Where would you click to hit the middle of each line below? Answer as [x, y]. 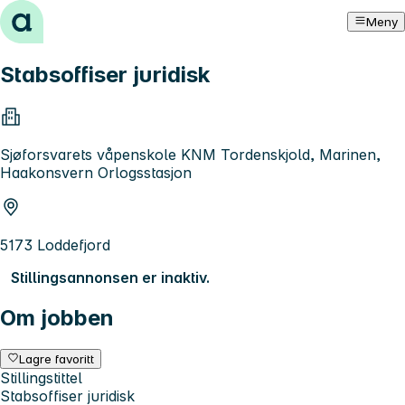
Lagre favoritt [57, 358]
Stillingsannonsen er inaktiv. [110, 277]
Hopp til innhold [63, 16]
